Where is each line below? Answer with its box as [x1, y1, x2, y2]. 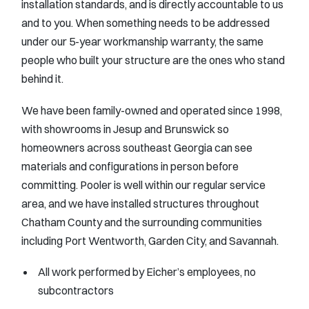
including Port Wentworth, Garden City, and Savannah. [21, 233, 279, 248]
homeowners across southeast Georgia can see [21, 140, 252, 154]
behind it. [21, 72, 63, 86]
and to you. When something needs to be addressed [21, 16, 270, 30]
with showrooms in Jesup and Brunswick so [21, 121, 229, 136]
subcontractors [38, 283, 114, 297]
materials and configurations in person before [21, 159, 239, 173]
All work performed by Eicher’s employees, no [38, 264, 256, 279]
